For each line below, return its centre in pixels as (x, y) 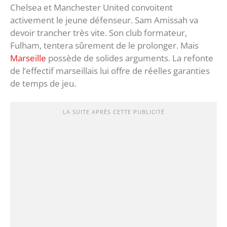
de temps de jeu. (43, 84)
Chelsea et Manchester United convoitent (91, 8)
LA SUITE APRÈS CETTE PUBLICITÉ (113, 112)
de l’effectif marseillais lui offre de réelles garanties (110, 71)
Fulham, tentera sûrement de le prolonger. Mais (104, 46)
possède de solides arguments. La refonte (130, 58)
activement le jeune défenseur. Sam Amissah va (104, 20)
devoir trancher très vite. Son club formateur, (99, 33)
